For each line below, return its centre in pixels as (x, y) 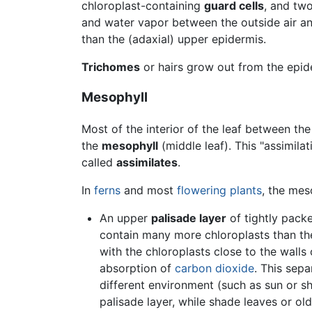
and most (149, 190)
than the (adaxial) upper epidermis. (174, 39)
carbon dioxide (214, 268)
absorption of (137, 268)
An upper (125, 218)
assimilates (147, 163)
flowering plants (219, 190)
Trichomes (111, 67)
